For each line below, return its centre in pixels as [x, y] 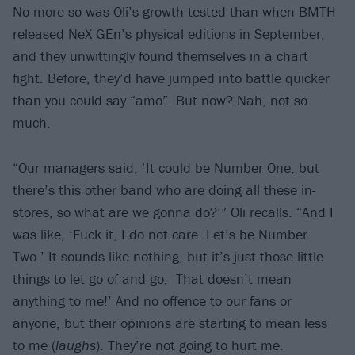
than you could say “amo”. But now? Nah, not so [160, 100]
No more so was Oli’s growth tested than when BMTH [174, 11]
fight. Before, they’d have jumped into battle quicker [171, 78]
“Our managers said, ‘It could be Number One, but [166, 167]
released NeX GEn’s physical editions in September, [169, 33]
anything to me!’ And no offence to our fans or [152, 300]
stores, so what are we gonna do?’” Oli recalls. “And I [173, 212]
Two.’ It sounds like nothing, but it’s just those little [168, 256]
